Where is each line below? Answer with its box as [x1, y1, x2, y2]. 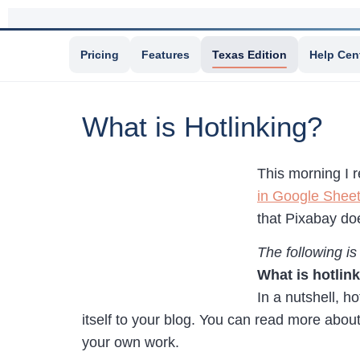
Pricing [80, 48, 119, 61]
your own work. [82, 334, 179, 351]
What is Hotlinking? [82, 111, 322, 142]
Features [141, 48, 190, 61]
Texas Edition [212, 48, 287, 61]
